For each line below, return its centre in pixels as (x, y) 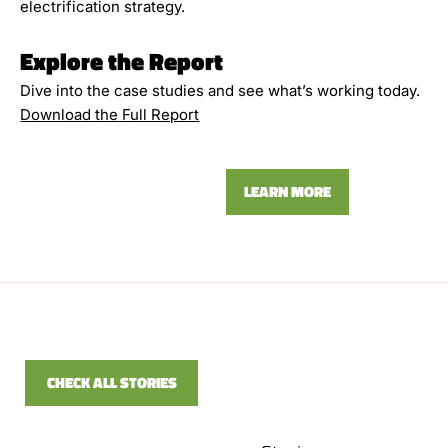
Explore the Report (122, 60)
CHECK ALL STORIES (111, 382)
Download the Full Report (110, 114)
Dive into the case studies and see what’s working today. (220, 90)
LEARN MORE (287, 192)
